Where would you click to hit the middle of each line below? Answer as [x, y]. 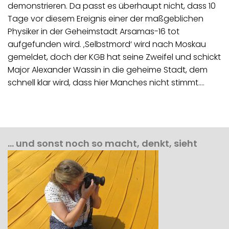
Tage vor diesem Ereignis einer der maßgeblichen [106, 18]
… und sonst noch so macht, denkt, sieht [102, 143]
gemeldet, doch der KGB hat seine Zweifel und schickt [114, 57]
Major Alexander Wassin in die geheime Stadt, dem [108, 70]
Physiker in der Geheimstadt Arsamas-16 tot [94, 31]
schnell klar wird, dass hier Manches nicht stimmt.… [106, 82]
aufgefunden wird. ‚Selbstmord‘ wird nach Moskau [107, 44]
